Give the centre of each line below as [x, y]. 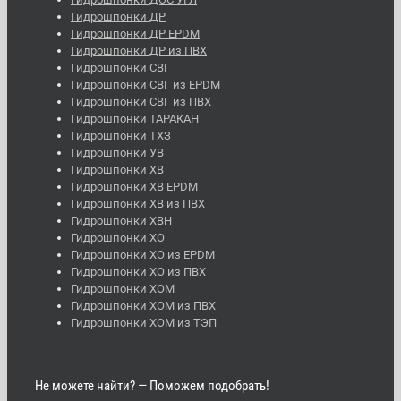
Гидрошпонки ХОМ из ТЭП [144, 322]
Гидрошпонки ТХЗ [121, 135]
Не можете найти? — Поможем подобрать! [152, 385]
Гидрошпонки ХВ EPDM [134, 186]
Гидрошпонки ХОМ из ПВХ [143, 305]
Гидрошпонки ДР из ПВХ [139, 50]
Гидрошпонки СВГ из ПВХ [141, 101]
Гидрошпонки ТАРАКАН [135, 118]
